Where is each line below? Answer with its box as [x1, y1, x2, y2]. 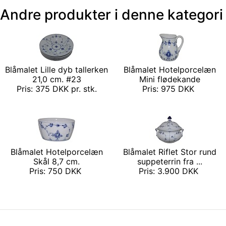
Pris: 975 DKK [142, 84, 197, 94]
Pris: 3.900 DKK [138, 166, 201, 177]
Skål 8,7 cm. [33, 156, 80, 167]
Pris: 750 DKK [29, 166, 84, 177]
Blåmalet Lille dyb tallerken [5, 65, 108, 75]
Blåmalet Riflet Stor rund [123, 147, 216, 157]
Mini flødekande [139, 74, 200, 85]
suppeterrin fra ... [137, 156, 202, 167]
